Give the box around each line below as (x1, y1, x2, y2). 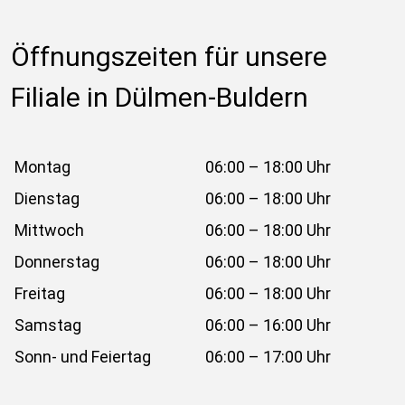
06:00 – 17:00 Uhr (205, 347, 331, 366)
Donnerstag (14, 252, 99, 271)
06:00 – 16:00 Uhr (205, 316, 331, 334)
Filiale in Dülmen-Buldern (11, 81, 308, 113)
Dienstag (14, 189, 80, 208)
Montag (14, 157, 71, 176)
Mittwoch (14, 221, 84, 240)
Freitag (14, 284, 65, 303)
